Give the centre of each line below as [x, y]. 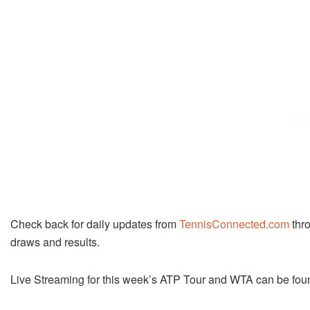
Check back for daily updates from [95, 224]
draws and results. [55, 241]
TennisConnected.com [234, 224]
